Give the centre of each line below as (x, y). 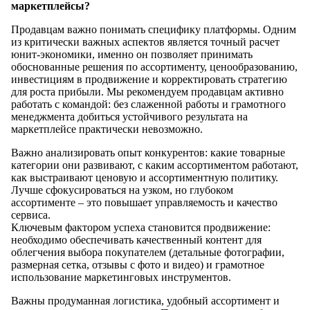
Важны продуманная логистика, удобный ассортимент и (145, 300)
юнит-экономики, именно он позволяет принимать (132, 54)
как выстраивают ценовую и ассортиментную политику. (145, 177)
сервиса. (31, 215)
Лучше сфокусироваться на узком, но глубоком (122, 190)
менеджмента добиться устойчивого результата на (129, 116)
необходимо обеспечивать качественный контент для (136, 239)
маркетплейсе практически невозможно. (107, 129)
